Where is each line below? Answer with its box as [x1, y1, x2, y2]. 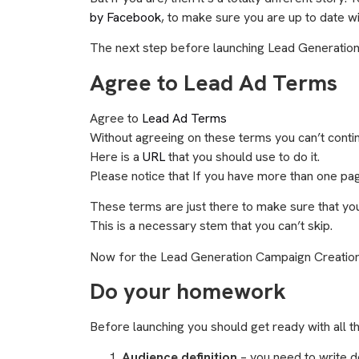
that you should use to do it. [165, 147, 320, 165]
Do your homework [90, 276, 286, 306]
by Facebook [90, 9, 161, 26]
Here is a [90, 147, 143, 165]
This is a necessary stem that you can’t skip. [90, 217, 333, 235]
